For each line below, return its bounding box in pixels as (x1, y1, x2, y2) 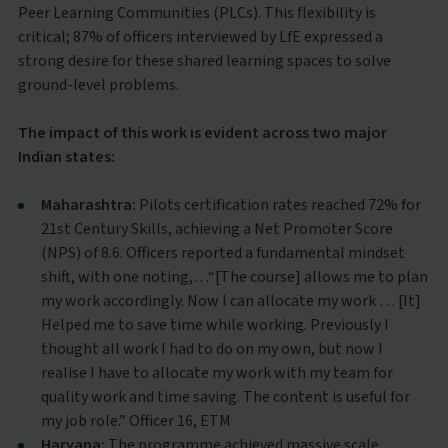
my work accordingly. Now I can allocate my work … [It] (40, 289, 421, 312)
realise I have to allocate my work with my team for (40, 361, 393, 384)
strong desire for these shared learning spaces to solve (17, 49, 391, 72)
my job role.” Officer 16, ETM (40, 409, 231, 432)
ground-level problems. (17, 73, 179, 96)
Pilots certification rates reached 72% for (135, 193, 421, 216)
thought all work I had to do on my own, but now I (40, 337, 383, 360)
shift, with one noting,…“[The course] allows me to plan (40, 265, 428, 288)
